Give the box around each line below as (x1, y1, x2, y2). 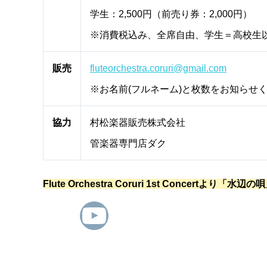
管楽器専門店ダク (90, 138, 166, 148)
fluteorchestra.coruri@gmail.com (90, 63, 226, 73)
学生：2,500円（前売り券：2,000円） (90, 8, 252, 19)
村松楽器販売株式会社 (90, 117, 185, 128)
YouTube (79, 198, 193, 231)
